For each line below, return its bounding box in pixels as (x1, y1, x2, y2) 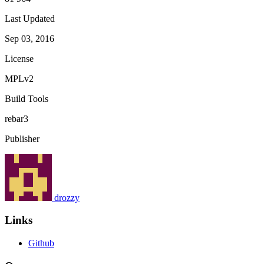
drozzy (54, 192, 80, 203)
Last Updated (5, 13, 55, 24)
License (5, 53, 34, 64)
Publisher (5, 133, 39, 144)
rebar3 (5, 113, 28, 124)
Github (28, 238, 54, 249)
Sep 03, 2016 (5, 33, 54, 44)
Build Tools (5, 93, 48, 104)
